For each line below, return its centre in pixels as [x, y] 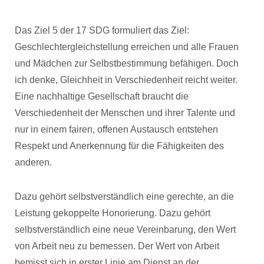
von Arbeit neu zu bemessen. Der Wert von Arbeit [117, 246]
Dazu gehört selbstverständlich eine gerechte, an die [124, 197]
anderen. [33, 162]
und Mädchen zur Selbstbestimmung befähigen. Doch [127, 63]
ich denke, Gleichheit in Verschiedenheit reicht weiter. [126, 80]
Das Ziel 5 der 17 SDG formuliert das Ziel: [102, 30]
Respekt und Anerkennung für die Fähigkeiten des [119, 146]
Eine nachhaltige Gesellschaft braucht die [102, 96]
